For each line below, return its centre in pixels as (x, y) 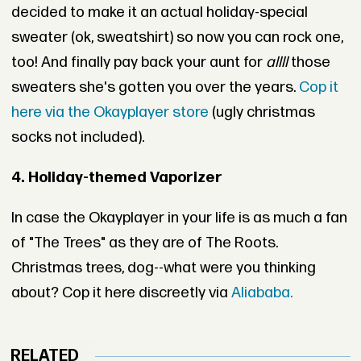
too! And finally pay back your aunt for (138, 63)
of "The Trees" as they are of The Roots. (144, 243)
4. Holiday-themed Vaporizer (116, 178)
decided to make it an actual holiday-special (159, 13)
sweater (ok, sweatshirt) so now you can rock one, (177, 38)
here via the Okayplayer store (110, 113)
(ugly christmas (261, 113)
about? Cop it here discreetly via (121, 293)
